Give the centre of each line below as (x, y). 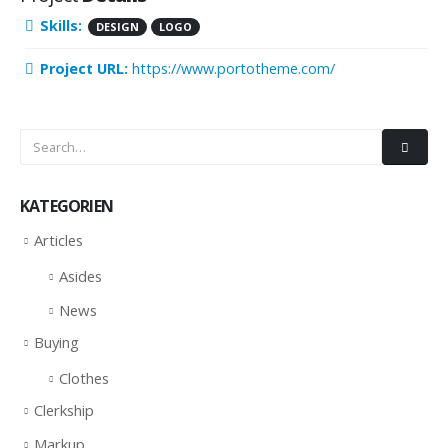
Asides (80, 276)
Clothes (84, 378)
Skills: (61, 25)
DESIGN (117, 26)
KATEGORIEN (66, 206)
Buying (56, 342)
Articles (58, 240)
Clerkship (64, 410)
